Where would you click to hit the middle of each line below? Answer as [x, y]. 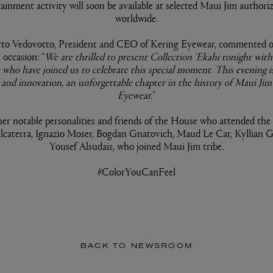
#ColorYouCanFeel [136, 172]
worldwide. [136, 18]
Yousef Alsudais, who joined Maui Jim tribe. [136, 146]
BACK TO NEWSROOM [136, 247]
